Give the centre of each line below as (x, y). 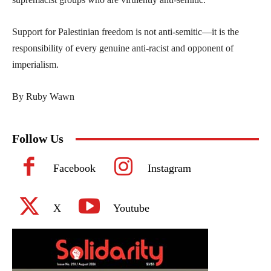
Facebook (74, 168)
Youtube (131, 208)
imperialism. (35, 65)
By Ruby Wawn (43, 97)
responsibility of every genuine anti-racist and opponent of (123, 48)
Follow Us (38, 139)
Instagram (169, 168)
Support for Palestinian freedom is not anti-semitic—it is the (126, 32)
